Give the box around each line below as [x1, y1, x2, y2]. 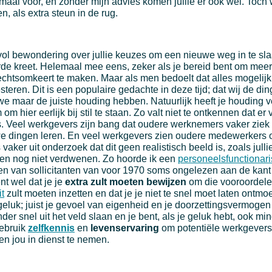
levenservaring [90, 223, 159, 234]
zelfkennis [28, 223, 75, 234]
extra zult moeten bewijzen [65, 177, 186, 188]
